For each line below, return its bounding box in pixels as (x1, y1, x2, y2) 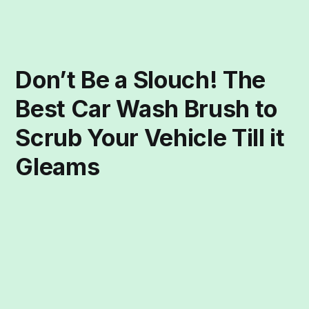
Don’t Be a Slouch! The (15, 66, 266, 94)
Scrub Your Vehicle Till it (15, 123, 285, 152)
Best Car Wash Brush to (15, 94, 277, 123)
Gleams (15, 152, 100, 181)
